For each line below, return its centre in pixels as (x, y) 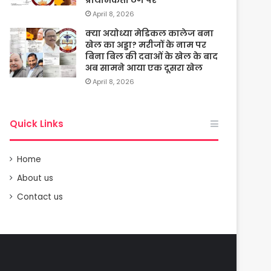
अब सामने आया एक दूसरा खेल (144, 67)
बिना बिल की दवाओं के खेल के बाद (152, 56)
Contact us (40, 197)
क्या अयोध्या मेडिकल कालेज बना (150, 33)
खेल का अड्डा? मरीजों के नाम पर (146, 44)
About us (35, 178)
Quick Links (37, 123)
